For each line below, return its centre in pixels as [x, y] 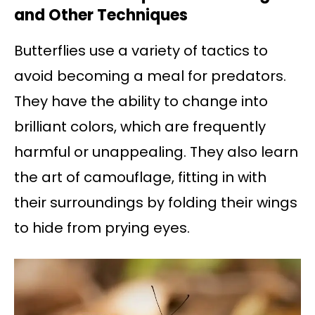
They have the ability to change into [141, 102]
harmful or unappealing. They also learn [156, 152]
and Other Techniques [101, 15]
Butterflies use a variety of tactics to [141, 51]
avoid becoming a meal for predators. [150, 76]
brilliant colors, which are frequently [140, 127]
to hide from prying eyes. [102, 228]
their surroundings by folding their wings [156, 203]
